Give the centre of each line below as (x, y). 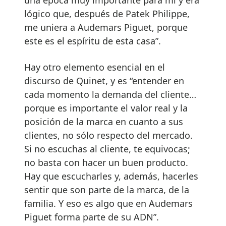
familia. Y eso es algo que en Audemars (108, 203)
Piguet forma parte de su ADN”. (92, 217)
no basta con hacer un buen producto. (106, 162)
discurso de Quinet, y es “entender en (104, 80)
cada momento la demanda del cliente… (110, 94)
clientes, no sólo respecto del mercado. (108, 135)
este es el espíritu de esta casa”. (93, 41)
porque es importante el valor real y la (106, 108)
